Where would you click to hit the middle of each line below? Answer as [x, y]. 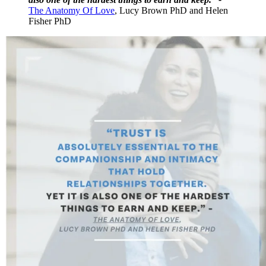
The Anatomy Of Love [72, 10]
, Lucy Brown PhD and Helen [171, 10]
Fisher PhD [50, 21]
